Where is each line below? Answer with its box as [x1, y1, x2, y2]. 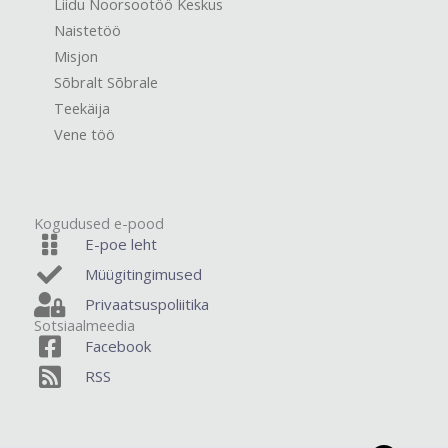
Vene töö [54, 124, 115, 145]
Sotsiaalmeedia [34, 315, 135, 336]
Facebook [85, 336, 152, 357]
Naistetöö [54, 20, 121, 41]
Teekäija [54, 98, 110, 119]
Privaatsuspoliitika [85, 294, 210, 315]
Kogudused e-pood [34, 213, 164, 234]
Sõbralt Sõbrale [54, 72, 158, 93]
